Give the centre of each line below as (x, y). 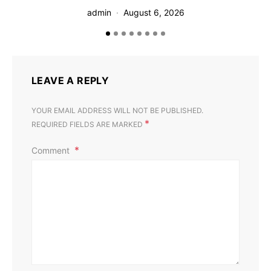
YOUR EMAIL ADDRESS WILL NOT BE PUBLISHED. (117, 111)
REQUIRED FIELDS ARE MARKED (88, 125)
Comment (52, 151)
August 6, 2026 (154, 13)
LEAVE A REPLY (70, 81)
